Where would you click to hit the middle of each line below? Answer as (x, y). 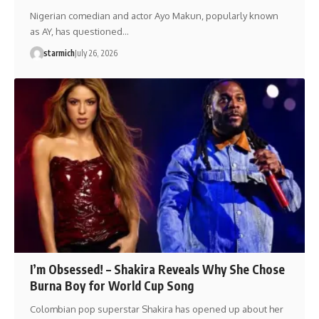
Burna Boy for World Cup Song (111, 286)
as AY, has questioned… (79, 32)
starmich (59, 53)
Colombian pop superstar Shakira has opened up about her (156, 309)
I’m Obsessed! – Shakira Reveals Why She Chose (157, 270)
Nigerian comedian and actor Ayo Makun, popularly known (154, 16)
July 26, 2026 (96, 53)
